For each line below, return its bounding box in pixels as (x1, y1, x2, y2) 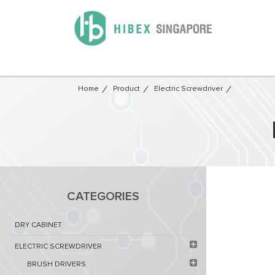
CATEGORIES (67, 190, 139, 203)
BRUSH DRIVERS (27, 261, 86, 268)
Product (113, 85, 140, 93)
